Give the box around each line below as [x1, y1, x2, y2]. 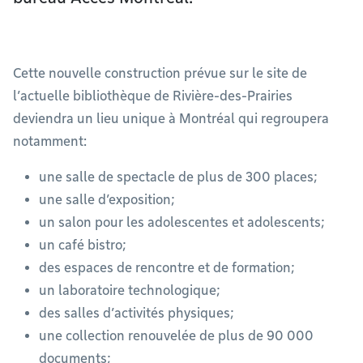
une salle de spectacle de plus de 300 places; [39, 169, 317, 185]
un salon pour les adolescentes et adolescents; [39, 215, 324, 230]
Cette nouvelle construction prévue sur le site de [13, 66, 307, 81]
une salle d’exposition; [39, 192, 174, 207]
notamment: [13, 134, 87, 149]
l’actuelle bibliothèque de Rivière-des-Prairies [13, 88, 293, 104]
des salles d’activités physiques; [39, 305, 233, 321]
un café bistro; [39, 237, 126, 253]
